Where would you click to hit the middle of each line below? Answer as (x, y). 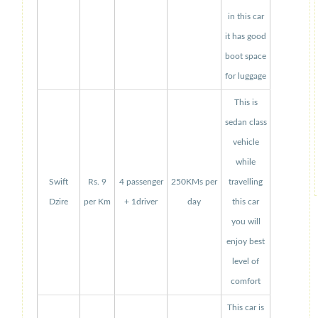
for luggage (246, 76)
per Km (97, 202)
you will (246, 221)
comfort (246, 281)
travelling (246, 182)
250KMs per (194, 182)
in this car (246, 16)
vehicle (246, 142)
